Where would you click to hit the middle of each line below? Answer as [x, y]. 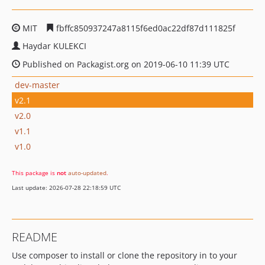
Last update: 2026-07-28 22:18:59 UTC [66, 188]
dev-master [37, 85]
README [35, 237]
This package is [34, 173]
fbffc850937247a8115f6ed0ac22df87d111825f [145, 28]
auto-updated [87, 173]
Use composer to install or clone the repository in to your [125, 255]
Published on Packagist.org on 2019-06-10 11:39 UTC [125, 64]
